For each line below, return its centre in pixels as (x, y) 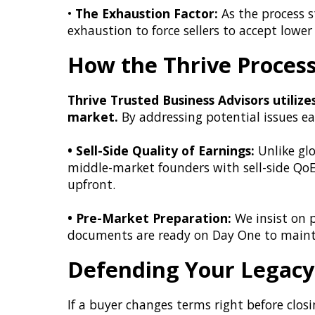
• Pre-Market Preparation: (149, 218)
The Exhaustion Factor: (147, 13)
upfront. (91, 184)
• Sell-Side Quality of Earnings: (161, 150)
